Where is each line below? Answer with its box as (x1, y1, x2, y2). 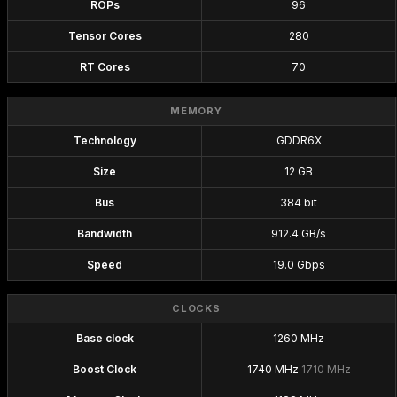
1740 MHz (246, 362, 301, 376)
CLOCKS (171, 302, 222, 315)
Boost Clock (73, 362, 136, 376)
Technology (73, 134, 136, 147)
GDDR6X (276, 134, 322, 147)
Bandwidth (77, 227, 132, 240)
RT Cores (79, 60, 130, 74)
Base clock (75, 331, 134, 345)
